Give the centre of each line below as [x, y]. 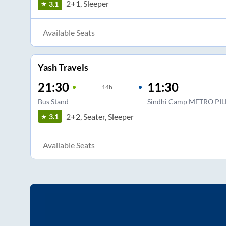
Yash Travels [63, 67]
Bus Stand [53, 102]
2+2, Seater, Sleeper [100, 116]
